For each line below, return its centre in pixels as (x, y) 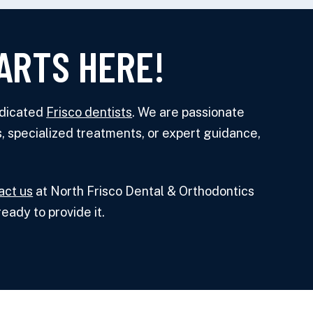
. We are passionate (189, 112)
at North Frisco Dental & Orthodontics (144, 191)
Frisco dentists (89, 112)
